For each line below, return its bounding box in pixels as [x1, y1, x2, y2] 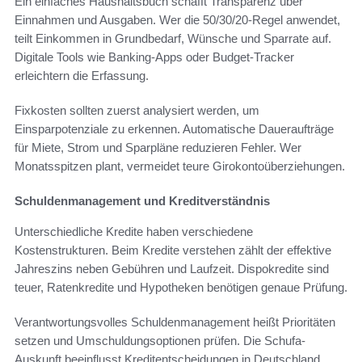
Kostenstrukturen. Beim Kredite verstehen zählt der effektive [15, 243, 331, 258]
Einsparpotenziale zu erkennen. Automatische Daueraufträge [15, 122, 334, 137]
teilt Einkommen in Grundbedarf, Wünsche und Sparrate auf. [15, 32, 331, 46]
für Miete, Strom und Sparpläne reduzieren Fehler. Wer [15, 141, 301, 155]
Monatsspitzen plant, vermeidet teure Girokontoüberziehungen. [15, 159, 345, 174]
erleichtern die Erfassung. [15, 69, 149, 83]
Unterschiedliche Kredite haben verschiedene [15, 225, 253, 239]
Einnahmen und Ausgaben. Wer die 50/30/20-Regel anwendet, [15, 13, 340, 27]
